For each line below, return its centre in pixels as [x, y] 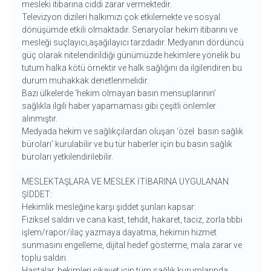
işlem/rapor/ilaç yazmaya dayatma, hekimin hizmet [119, 233]
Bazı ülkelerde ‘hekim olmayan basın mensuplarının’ [119, 93]
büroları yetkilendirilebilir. [67, 157]
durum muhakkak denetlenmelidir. [85, 81]
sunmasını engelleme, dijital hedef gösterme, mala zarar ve [132, 245]
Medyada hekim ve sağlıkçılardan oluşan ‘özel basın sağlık [132, 132]
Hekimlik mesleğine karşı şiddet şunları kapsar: [109, 207]
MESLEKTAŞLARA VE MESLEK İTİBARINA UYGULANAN [125, 182]
